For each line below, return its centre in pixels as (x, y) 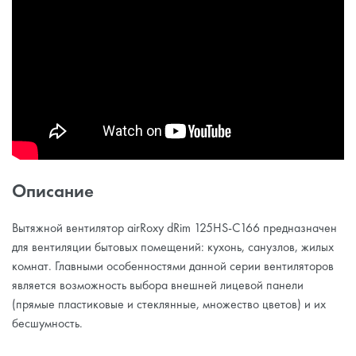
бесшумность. (47, 323)
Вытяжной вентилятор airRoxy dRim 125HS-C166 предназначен (174, 228)
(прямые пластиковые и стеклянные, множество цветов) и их (169, 304)
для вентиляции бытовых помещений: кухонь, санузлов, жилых (173, 247)
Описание (53, 191)
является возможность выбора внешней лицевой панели (158, 285)
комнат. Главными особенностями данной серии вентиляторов (173, 266)
